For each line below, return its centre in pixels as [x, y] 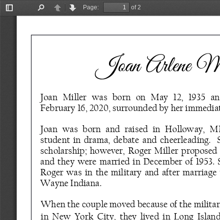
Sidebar [20, 20]
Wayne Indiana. [72, 183]
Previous [69, 14]
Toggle [18, 14]
